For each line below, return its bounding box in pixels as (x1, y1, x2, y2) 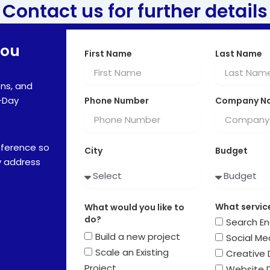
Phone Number (84, 94, 149, 107)
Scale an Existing (95, 246, 169, 259)
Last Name (215, 47, 262, 60)
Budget (215, 144, 248, 157)
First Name (84, 47, 132, 60)
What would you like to (84, 201, 184, 214)
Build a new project (95, 230, 180, 243)
